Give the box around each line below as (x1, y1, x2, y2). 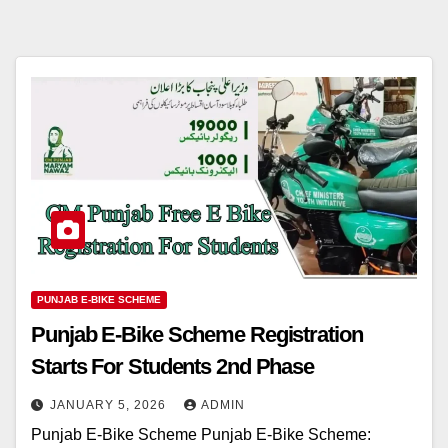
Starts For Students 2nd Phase (31, 354, 315, 380)
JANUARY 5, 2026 (50, 398, 170, 413)
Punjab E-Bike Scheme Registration (31, 322, 363, 348)
